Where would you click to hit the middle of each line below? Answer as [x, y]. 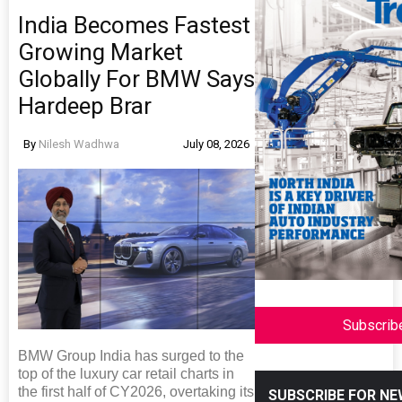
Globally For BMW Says [136, 79]
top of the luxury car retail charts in [126, 373]
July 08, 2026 [216, 144]
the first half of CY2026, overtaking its [136, 391]
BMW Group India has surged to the [131, 355]
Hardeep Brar [85, 106]
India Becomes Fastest [134, 25]
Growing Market [100, 52]
